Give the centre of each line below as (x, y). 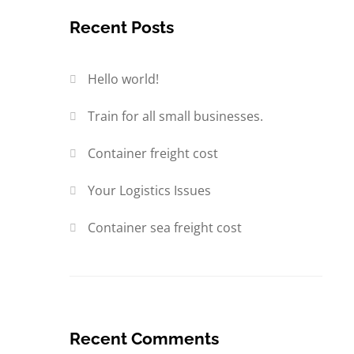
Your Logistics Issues (150, 191)
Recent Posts (122, 28)
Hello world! (124, 79)
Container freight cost (153, 154)
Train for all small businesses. (176, 117)
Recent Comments (144, 339)
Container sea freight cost (165, 228)
